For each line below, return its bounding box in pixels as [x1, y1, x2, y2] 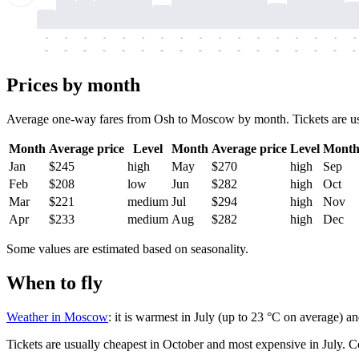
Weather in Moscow [6, 310, 108, 325]
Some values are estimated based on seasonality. [6, 242, 248, 256]
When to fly [6, 272, 103, 294]
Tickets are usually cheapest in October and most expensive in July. [6, 337, 345, 352]
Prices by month [6, 75, 140, 96]
